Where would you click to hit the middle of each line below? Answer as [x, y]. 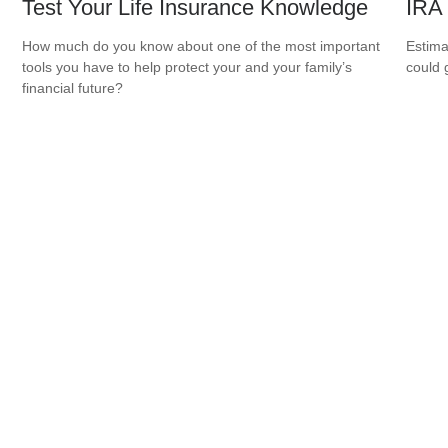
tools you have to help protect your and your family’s [187, 67]
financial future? [73, 88]
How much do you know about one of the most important [201, 46]
